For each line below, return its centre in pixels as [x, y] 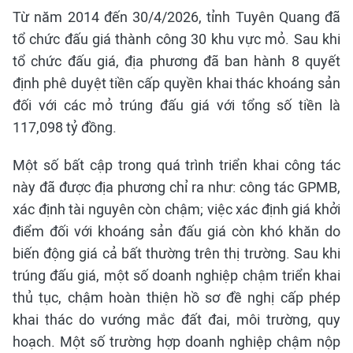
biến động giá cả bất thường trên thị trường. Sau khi [176, 253]
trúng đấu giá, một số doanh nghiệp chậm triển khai [176, 275]
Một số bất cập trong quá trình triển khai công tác [176, 165]
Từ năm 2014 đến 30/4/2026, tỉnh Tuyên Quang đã [176, 17]
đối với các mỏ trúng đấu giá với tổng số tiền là [176, 105]
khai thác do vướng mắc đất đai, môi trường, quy [176, 320]
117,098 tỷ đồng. [65, 127]
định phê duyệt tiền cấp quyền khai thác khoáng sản [176, 83]
